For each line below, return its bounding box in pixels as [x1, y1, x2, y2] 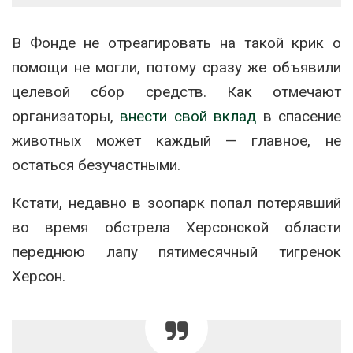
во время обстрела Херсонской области [12, 218, 341, 237]
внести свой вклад [120, 107, 257, 126]
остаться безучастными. [12, 156, 180, 175]
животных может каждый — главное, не [12, 132, 341, 150]
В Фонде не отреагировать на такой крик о [12, 34, 341, 53]
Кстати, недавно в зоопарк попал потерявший [12, 194, 341, 213]
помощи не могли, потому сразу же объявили [12, 58, 341, 77]
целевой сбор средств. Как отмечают [12, 83, 341, 102]
